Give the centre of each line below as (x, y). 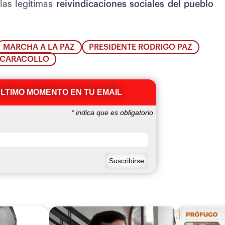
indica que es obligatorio (113, 112)
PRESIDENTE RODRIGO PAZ (141, 47)
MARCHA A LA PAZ (39, 47)
